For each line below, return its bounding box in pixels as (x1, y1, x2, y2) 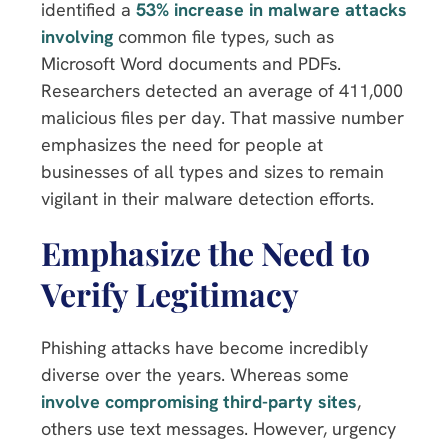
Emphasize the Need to (41, 230, 370, 274)
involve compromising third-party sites (41, 389, 357, 413)
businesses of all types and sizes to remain (41, 159, 384, 183)
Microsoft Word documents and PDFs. (41, 51, 341, 75)
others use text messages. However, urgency (41, 416, 396, 440)
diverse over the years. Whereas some (41, 362, 349, 386)
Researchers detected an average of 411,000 (41, 78, 403, 102)
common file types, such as (113, 24, 334, 48)
